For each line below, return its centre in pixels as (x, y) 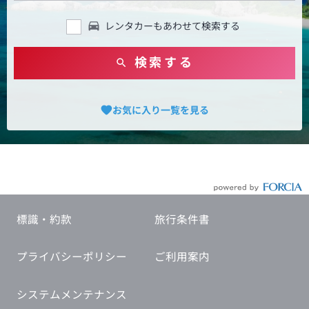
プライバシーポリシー (71, 258)
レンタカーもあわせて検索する (172, 26)
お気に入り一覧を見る (161, 110)
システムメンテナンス (71, 296)
